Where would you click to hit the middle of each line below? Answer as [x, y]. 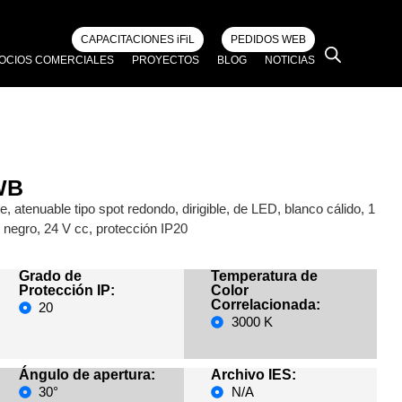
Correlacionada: [266, 305]
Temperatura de [264, 276]
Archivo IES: [253, 375]
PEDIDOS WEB [269, 39]
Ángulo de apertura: [87, 375]
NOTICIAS [290, 60]
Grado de [50, 276]
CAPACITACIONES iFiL [138, 39]
